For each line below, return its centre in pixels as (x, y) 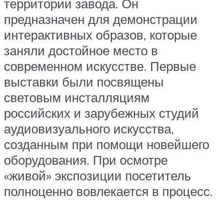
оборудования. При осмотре (86, 160)
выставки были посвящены (84, 82)
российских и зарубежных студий (101, 113)
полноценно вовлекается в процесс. (108, 191)
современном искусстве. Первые (100, 66)
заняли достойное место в (81, 51)
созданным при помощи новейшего (107, 144)
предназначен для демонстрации (101, 19)
